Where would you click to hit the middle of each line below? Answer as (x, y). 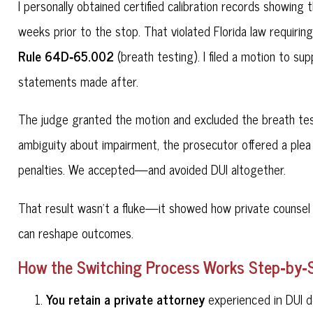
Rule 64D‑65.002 (66, 55)
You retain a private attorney (126, 299)
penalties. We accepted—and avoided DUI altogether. (152, 169)
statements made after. (79, 81)
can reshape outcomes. (76, 232)
